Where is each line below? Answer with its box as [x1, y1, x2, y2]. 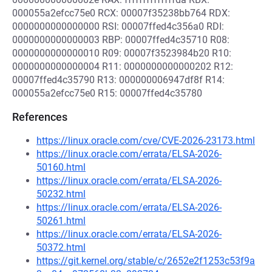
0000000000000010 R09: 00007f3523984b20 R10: [12, 47, 231, 59]
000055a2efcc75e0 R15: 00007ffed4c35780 [12, 87, 202, 99]
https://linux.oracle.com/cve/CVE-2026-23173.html [36, 135, 255, 146]
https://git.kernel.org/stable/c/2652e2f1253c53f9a [36, 255, 255, 267]
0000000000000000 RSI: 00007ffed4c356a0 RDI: [12, 21, 224, 32]
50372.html [36, 242, 86, 253]
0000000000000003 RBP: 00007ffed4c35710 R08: [12, 34, 229, 46]
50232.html [36, 188, 86, 200]
